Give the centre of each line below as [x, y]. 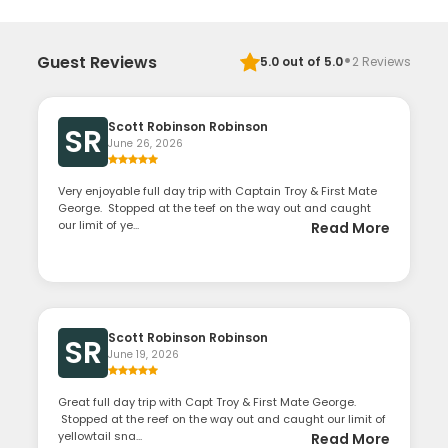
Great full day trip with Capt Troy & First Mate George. [207, 402]
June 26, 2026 [146, 144]
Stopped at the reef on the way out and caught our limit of [222, 419]
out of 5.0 [310, 62]
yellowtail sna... [100, 436]
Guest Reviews [97, 62]
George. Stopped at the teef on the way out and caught [215, 208]
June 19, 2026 [144, 355]
